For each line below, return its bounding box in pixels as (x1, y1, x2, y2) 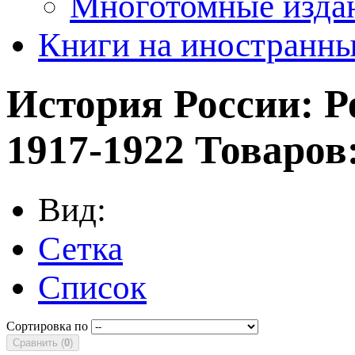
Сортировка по (6, 319, 88, 333)
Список (38, 268, 147, 306)
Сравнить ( (13, 336, 64, 349)
